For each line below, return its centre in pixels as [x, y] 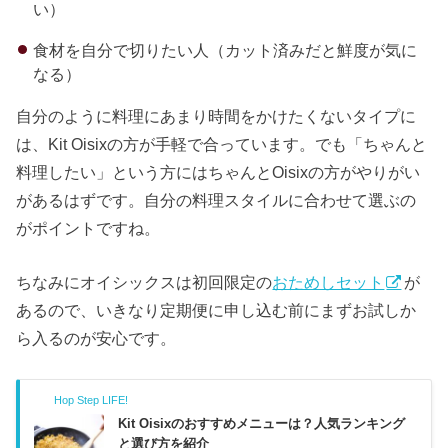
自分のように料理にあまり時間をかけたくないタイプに [216, 116]
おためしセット [328, 282]
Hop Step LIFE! [91, 399]
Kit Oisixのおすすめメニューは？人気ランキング [262, 423]
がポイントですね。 [88, 228]
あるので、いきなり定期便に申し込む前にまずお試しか [216, 310]
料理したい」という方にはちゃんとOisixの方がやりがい [218, 172]
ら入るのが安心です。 [96, 338]
